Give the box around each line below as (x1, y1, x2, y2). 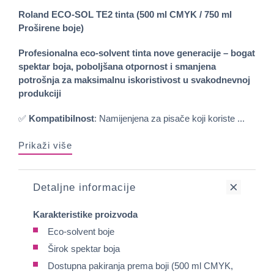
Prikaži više (18, 139, 72, 150)
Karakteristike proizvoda (33, 209, 138, 220)
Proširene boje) (18, 23, 84, 33)
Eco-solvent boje (48, 226, 114, 237)
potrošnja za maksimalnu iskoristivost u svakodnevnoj (18, 74, 250, 85)
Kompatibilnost (29, 113, 94, 124)
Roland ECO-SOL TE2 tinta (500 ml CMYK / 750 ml (18, 9, 232, 20)
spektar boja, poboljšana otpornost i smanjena (18, 61, 216, 72)
